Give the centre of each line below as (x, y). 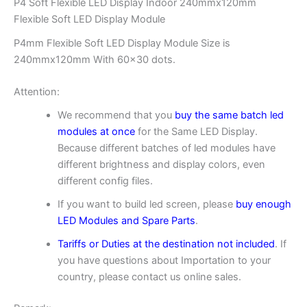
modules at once (96, 132)
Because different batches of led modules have (166, 148)
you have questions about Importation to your (164, 261)
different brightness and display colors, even (161, 165)
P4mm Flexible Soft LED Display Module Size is (122, 43)
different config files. (105, 181)
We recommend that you (116, 115)
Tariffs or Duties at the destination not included (166, 244)
